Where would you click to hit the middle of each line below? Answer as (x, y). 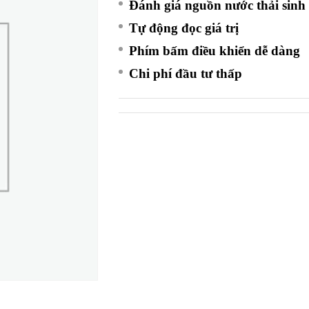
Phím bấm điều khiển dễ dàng (215, 51)
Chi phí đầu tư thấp (186, 73)
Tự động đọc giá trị (184, 28)
